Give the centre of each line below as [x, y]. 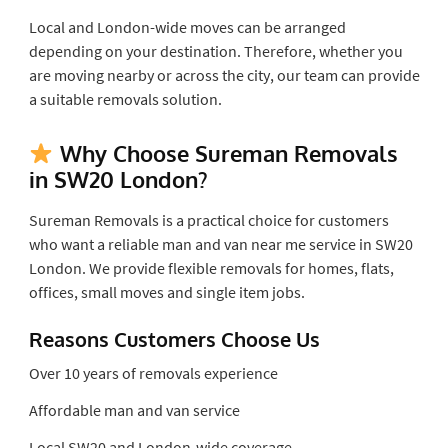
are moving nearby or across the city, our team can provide [224, 74]
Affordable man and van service [134, 409]
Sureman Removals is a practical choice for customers [208, 219]
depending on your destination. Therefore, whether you [215, 50]
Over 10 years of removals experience [153, 372]
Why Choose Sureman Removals [225, 152]
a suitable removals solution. [125, 98]
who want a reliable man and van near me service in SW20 [220, 243]
